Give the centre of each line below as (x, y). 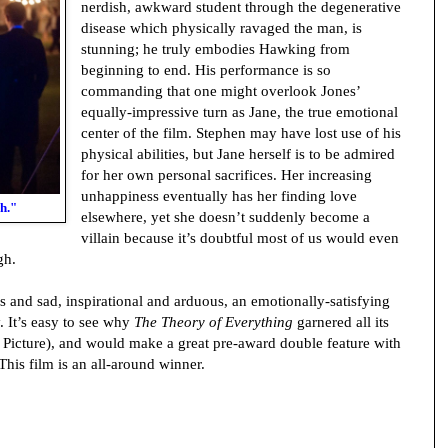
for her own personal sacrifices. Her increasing (227, 175)
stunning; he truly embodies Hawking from (216, 49)
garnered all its (341, 322)
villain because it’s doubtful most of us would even (240, 238)
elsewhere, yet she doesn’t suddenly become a (226, 217)
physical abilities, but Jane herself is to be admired (238, 154)
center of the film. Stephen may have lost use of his (241, 133)
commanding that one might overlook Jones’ (221, 91)
